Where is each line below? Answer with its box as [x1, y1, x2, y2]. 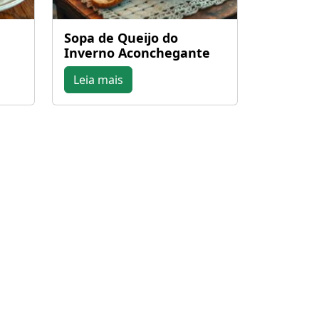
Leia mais [73, 72, 123, 88]
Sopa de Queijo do [63, 29, 178, 46]
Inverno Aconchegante [63, 44, 210, 61]
